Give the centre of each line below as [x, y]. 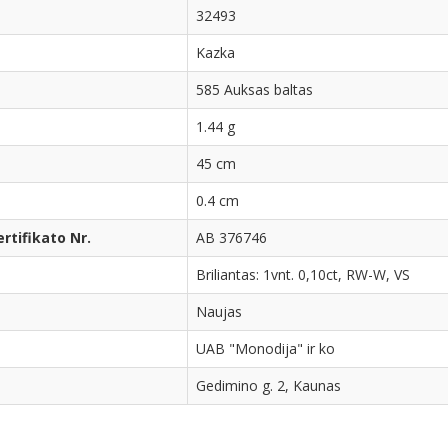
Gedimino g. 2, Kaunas [268, 386]
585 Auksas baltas [254, 90]
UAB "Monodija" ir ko [265, 349]
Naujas [219, 312]
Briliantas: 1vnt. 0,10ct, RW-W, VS [303, 275]
